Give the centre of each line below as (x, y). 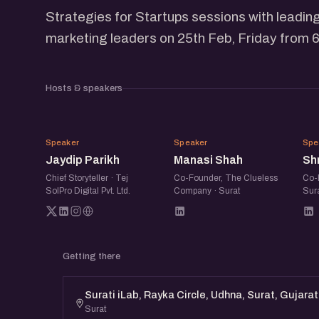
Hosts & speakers (84, 88)
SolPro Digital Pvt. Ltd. (88, 190)
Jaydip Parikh (83, 159)
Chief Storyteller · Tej (87, 178)
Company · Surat (207, 190)
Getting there (91, 256)
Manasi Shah (209, 159)
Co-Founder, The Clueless (226, 178)
